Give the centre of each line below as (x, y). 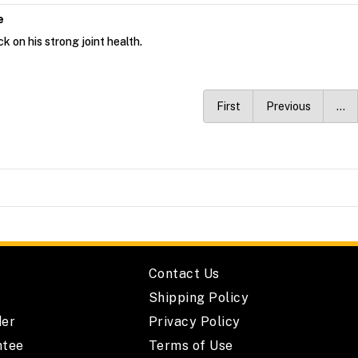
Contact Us (184, 274)
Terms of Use (191, 346)
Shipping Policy (199, 298)
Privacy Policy (194, 322)
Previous (288, 107)
